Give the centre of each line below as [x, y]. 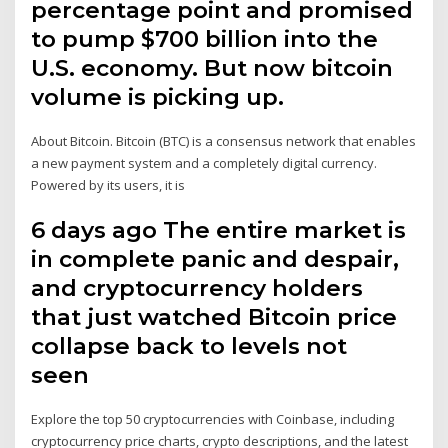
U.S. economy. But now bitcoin [212, 67]
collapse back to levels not [189, 346]
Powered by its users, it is [110, 184]
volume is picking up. [158, 96]
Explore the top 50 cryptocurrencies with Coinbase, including [213, 419]
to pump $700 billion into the [205, 38]
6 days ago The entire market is [219, 230]
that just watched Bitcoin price [214, 317]
